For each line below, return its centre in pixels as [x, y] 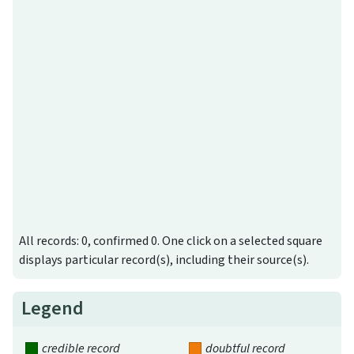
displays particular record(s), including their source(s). [164, 260]
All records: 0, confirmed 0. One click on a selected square [171, 241]
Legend [53, 309]
